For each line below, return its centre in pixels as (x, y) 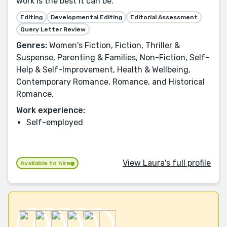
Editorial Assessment (164, 17)
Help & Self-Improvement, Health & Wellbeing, (103, 69)
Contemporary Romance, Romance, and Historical (110, 82)
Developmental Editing (86, 17)
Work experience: (51, 110)
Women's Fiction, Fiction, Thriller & (113, 45)
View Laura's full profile (167, 163)
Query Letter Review (53, 29)
